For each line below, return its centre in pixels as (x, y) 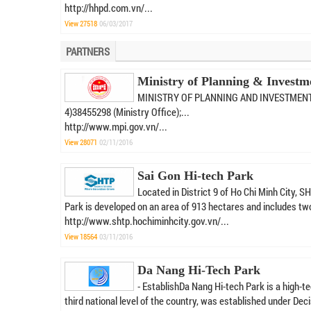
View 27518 (81, 23)
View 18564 (81, 236)
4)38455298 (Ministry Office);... (127, 112)
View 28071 (81, 142)
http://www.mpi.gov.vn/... (116, 126)
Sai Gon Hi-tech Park (195, 176)
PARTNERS (88, 51)
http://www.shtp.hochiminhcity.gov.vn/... (147, 221)
